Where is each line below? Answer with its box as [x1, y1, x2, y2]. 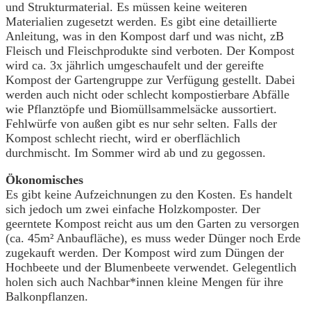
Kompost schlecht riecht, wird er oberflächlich [6, 131, 240, 145]
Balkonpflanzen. [6, 289, 88, 303]
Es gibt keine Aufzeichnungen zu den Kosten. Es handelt [6, 187, 292, 201]
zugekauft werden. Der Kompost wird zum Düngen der [6, 245, 284, 260]
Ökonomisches [6, 172, 83, 187]
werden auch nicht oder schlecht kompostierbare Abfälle [6, 87, 289, 101]
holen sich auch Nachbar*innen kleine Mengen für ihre [6, 274, 283, 289]
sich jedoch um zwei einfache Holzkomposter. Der [6, 201, 260, 216]
